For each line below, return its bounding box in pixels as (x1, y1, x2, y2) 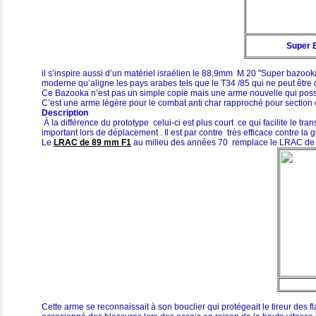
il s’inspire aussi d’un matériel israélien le (42, 68, 202, 79)
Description (42, 108, 88, 119)
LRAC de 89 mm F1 (54, 138, 131, 148)
